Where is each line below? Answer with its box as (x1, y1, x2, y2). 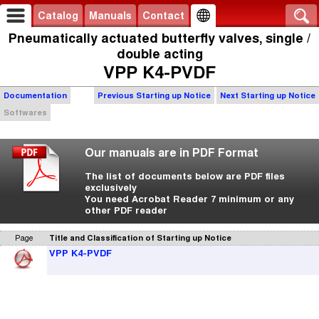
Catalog (38, 10, 78, 21)
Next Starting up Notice (220, 91, 315, 100)
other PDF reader (85, 205, 167, 216)
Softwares (4, 108, 47, 117)
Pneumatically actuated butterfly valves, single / (9, 31, 310, 46)
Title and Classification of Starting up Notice (49, 234, 231, 242)
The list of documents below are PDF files (85, 171, 285, 182)
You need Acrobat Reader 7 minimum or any (85, 194, 294, 204)
